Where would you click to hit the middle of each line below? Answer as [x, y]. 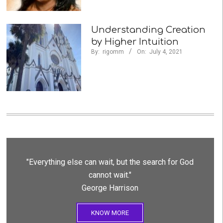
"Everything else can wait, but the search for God [110, 162]
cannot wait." [110, 175]
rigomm [113, 52]
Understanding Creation [148, 30]
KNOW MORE [110, 213]
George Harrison [110, 188]
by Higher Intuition [135, 42]
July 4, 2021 [166, 52]
